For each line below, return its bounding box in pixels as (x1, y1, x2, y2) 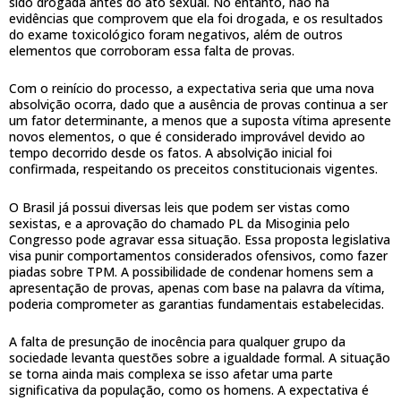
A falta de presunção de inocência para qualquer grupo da (9, 333, 346, 351)
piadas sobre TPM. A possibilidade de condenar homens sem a (9, 262, 373, 280)
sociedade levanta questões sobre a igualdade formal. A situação (9, 349, 390, 367)
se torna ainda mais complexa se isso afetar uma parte (9, 365, 333, 383)
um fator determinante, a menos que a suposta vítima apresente (9, 112, 391, 130)
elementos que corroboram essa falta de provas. (9, 41, 294, 59)
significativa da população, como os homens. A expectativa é (9, 381, 369, 399)
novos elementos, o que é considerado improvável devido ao (9, 128, 365, 146)
